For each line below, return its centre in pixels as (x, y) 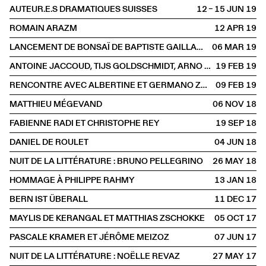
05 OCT (229, 218)
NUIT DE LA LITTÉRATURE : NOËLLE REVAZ (95, 256)
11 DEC (229, 199)
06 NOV (229, 104)
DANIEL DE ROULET (49, 142)
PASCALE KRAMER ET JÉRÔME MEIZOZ (89, 237)
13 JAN (229, 180)
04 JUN (229, 142)
